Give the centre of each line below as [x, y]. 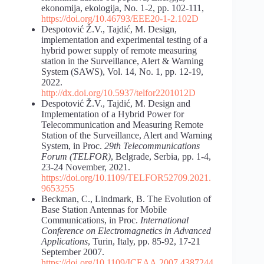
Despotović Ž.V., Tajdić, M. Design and [116, 103]
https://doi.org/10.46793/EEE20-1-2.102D [120, 18]
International [164, 220]
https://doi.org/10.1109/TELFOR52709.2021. [126, 177]
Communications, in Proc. [91, 220]
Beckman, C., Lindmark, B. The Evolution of [126, 199]
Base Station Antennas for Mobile [104, 209]
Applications [65, 241]
